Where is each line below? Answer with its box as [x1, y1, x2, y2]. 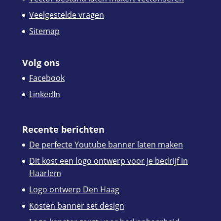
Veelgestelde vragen [29, 9, 104, 21]
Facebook [29, 73, 65, 84]
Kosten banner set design [29, 200, 124, 212]
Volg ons [22, 57, 60, 69]
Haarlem [29, 168, 61, 179]
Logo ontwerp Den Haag [29, 184, 119, 195]
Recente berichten [22, 123, 105, 136]
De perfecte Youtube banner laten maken [29, 139, 183, 150]
